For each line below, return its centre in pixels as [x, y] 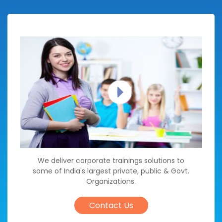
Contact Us [111, 205]
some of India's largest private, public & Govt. [111, 171]
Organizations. [111, 181]
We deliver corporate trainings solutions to [111, 160]
